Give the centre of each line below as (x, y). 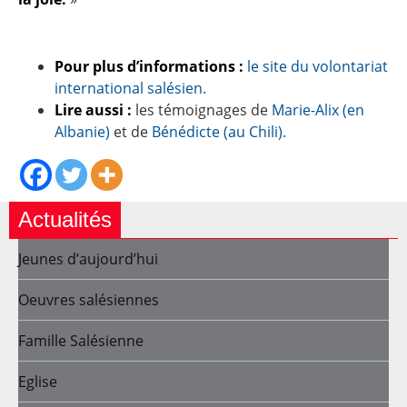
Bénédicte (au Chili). (219, 132)
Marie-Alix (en (318, 110)
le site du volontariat (316, 67)
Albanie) (82, 132)
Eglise (38, 382)
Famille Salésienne (81, 341)
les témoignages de (202, 110)
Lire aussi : (93, 110)
